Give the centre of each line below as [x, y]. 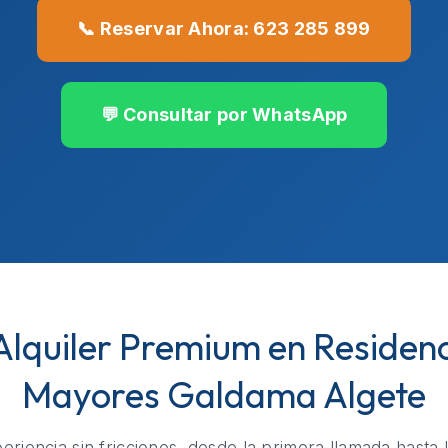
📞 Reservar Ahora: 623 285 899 [224, 29]
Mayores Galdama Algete [224, 395]
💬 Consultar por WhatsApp [224, 115]
